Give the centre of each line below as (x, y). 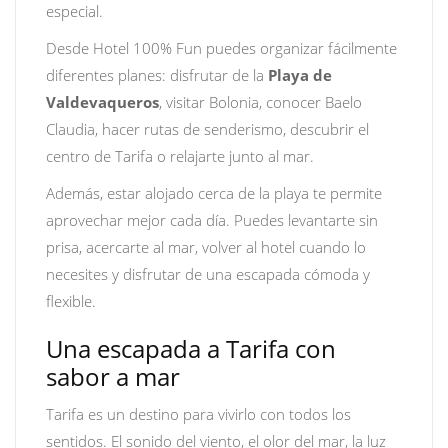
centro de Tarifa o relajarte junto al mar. (180, 156)
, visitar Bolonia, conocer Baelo (260, 102)
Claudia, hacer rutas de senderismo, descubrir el (207, 129)
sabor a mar (113, 376)
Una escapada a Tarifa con (191, 348)
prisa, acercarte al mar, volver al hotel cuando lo (206, 247)
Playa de (300, 75)
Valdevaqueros (102, 102)
